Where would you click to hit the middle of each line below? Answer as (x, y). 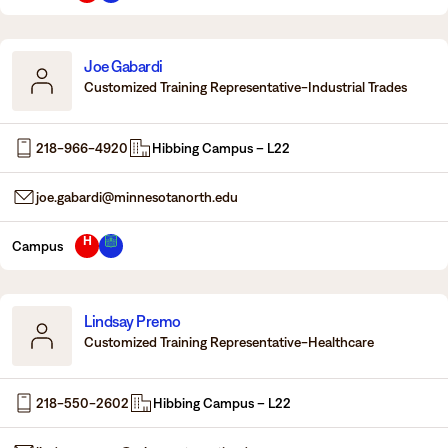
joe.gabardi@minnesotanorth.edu (137, 197)
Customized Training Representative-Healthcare (229, 341)
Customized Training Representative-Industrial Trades (245, 86)
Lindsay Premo (132, 321)
